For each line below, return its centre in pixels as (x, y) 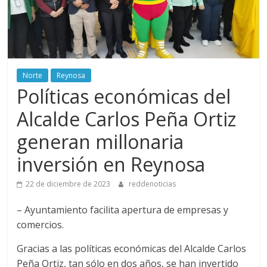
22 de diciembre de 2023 (68, 184)
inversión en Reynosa (111, 164)
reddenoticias (153, 184)
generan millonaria (100, 142)
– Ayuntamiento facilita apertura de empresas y (123, 210)
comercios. (41, 225)
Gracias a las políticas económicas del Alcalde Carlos (132, 249)
